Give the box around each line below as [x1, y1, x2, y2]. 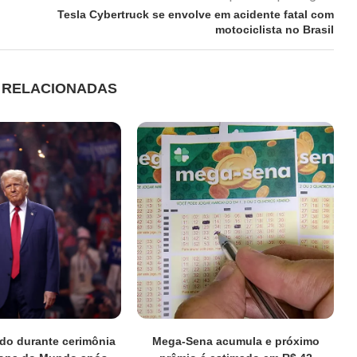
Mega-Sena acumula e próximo [151, 334, 320, 347]
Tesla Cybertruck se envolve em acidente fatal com [57, 8, 334, 22]
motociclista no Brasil [214, 23, 334, 37]
